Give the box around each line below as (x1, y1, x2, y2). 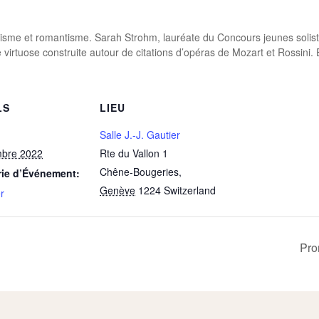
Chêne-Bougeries (100, 164, 179, 179)
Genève (100, 183, 135, 197)
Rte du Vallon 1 (100, 146, 168, 160)
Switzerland (164, 183, 216, 197)
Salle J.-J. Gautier (100, 127, 180, 142)
